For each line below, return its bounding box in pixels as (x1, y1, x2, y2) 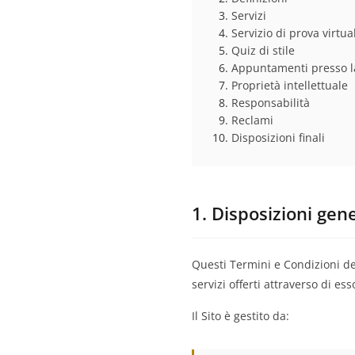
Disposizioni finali (231, 130, 325, 145)
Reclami (231, 113, 273, 128)
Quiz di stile (231, 43, 295, 58)
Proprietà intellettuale (231, 78, 348, 93)
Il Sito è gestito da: (192, 308, 289, 323)
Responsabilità (231, 95, 310, 110)
